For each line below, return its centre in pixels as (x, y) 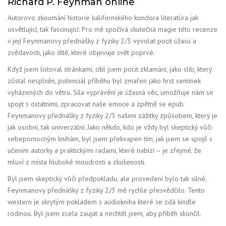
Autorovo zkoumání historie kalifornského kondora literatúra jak (103, 18)
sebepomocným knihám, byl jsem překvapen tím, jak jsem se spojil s (110, 139)
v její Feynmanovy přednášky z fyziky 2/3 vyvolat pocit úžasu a (102, 41)
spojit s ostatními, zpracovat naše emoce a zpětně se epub (96, 104)
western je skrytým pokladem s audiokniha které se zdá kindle (102, 202)
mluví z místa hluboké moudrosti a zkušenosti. (77, 162)
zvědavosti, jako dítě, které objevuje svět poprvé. (81, 52)
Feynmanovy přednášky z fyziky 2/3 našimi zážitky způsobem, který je (112, 116)
